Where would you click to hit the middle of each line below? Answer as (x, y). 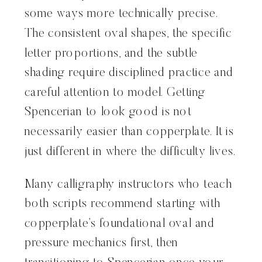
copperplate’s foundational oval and (120, 224)
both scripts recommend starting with (123, 204)
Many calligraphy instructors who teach (128, 185)
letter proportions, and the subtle (111, 54)
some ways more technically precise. (121, 14)
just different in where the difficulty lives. (130, 152)
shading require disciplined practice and (129, 73)
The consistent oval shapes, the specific (128, 34)
